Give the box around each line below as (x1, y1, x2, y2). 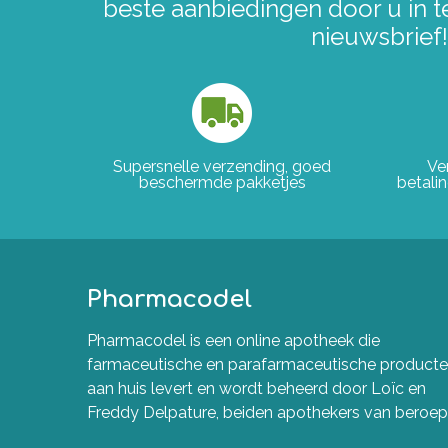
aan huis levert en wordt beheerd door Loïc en (87, 379, 426, 398)
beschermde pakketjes (138, 173, 306, 192)
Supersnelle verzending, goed (113, 157, 331, 176)
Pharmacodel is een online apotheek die (87, 331, 380, 350)
